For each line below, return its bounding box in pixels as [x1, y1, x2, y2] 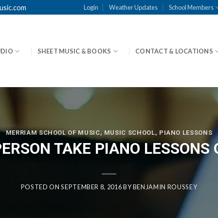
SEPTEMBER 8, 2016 [61, 182, 122, 191]
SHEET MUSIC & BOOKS [37, 47, 111, 55]
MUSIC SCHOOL [104, 129, 155, 137]
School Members [168, 3, 214, 11]
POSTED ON [20, 182, 61, 191]
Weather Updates [109, 3, 158, 11]
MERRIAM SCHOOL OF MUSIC [5, 129, 100, 137]
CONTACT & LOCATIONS [135, 47, 213, 55]
